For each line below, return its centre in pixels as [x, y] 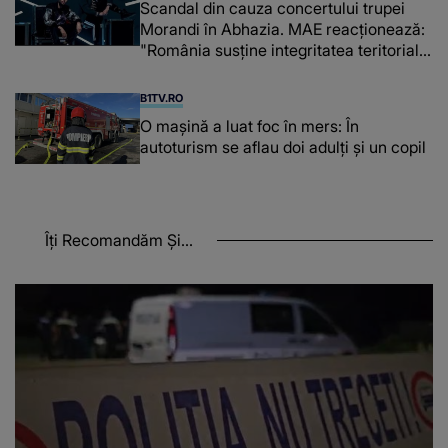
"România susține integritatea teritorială [284, 50]
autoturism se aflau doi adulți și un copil [283, 147]
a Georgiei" [181, 71]
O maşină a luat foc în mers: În [250, 126]
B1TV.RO [162, 98]
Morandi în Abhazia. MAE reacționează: [283, 29]
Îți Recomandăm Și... [119, 239]
